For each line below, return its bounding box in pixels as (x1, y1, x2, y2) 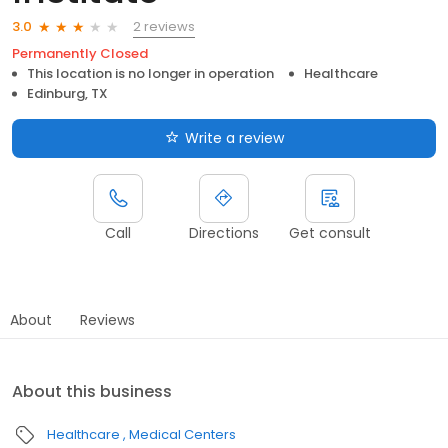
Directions (189, 222, 259, 243)
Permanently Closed (12, 43, 148, 63)
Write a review (184, 127, 284, 148)
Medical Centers (129, 424, 236, 444)
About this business (12, 379, 172, 403)
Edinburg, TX (27, 83, 108, 103)
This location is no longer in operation (27, 63, 274, 83)
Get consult (289, 222, 371, 243)
